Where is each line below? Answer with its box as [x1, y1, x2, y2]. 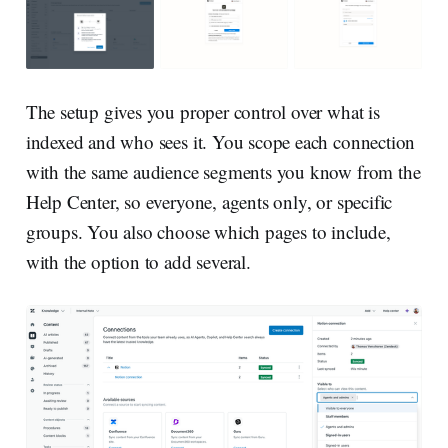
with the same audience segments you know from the [25, 159, 421, 185]
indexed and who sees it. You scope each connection [25, 129, 416, 155]
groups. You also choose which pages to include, [25, 219, 391, 245]
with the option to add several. [25, 249, 251, 275]
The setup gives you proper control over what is [25, 99, 380, 125]
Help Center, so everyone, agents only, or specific [25, 189, 393, 215]
